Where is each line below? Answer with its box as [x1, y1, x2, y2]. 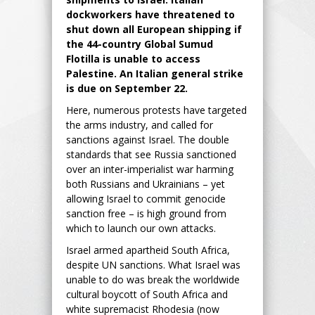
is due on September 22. [66, 81, 188, 95]
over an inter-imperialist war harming [66, 162, 233, 176]
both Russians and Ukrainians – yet [66, 176, 225, 191]
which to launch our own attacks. [66, 221, 216, 235]
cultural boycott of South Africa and [66, 287, 228, 301]
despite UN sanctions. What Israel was [66, 257, 240, 271]
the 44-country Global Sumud [66, 37, 213, 51]
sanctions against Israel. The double [66, 132, 229, 146]
